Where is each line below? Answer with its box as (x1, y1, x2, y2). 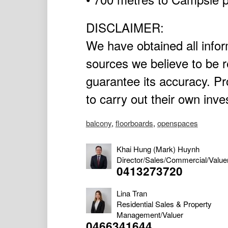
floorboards (115, 118, 153, 129)
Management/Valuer (116, 209, 183, 220)
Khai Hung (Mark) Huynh (116, 144, 199, 155)
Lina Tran (116, 188, 147, 199)
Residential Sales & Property (116, 198, 212, 210)
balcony (85, 118, 111, 129)
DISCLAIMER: (85, 18, 164, 37)
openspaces (157, 118, 198, 129)
